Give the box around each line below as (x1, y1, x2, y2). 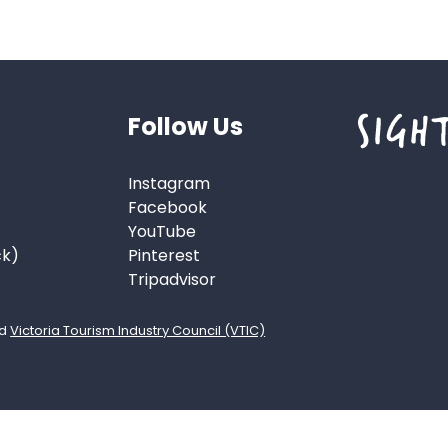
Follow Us (128, 110, 244, 144)
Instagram (128, 171, 211, 195)
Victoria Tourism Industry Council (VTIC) (10, 320, 266, 340)
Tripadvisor (128, 267, 217, 291)
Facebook (128, 195, 208, 219)
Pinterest (128, 243, 201, 267)
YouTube (128, 219, 197, 243)
